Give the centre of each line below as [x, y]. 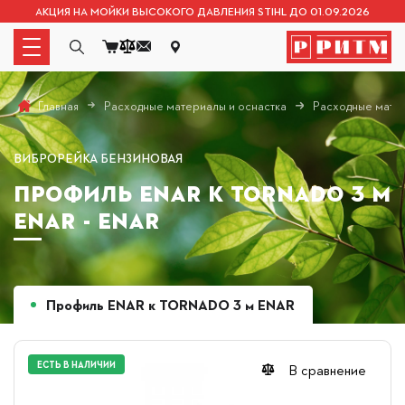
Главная [58, 106]
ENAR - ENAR [87, 221]
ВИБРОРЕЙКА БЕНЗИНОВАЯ [98, 157]
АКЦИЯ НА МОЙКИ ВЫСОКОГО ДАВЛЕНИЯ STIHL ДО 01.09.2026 [202, 11]
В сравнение [327, 369]
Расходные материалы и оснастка [196, 105]
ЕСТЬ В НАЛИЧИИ [77, 365]
